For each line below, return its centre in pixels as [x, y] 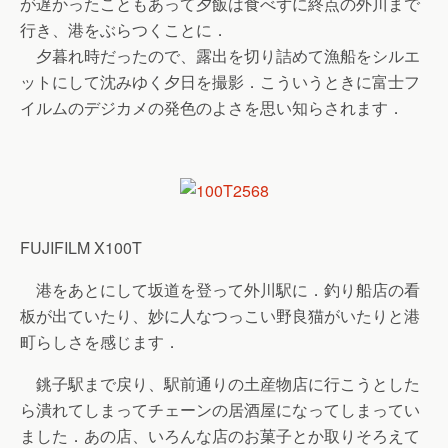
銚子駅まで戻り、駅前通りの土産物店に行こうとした [220, 383]
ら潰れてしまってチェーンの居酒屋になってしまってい [220, 409]
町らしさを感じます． [100, 341]
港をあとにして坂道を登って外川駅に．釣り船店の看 [220, 289]
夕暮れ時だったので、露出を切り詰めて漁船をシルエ [220, 55]
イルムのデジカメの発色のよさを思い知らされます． [212, 107]
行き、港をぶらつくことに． [124, 29]
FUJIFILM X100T [81, 247]
